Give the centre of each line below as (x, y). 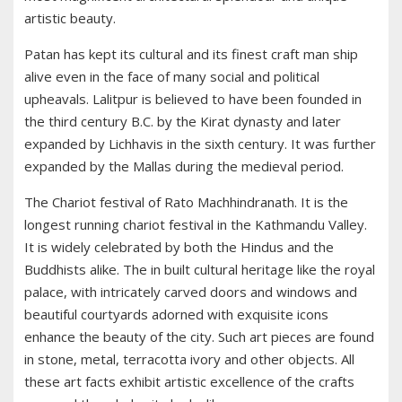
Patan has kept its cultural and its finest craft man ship (191, 54)
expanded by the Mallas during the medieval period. (184, 166)
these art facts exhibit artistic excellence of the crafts (189, 382)
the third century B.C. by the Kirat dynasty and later (183, 122)
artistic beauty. (70, 18)
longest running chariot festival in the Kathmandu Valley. (196, 225)
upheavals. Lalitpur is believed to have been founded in (193, 99)
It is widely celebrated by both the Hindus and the (179, 247)
